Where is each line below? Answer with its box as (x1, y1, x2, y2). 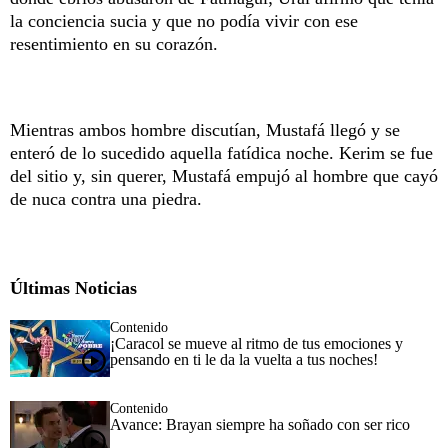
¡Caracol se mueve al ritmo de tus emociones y (110, 334, 403, 352)
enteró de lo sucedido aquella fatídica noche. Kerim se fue (10, 142, 433, 163)
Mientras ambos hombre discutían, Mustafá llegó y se (10, 119, 400, 140)
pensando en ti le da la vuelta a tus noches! (110, 350, 378, 368)
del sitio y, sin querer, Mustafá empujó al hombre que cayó (10, 165, 438, 186)
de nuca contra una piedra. (10, 188, 202, 209)
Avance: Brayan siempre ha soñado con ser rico (110, 415, 410, 433)
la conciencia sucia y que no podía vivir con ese (10, 10, 358, 31)
